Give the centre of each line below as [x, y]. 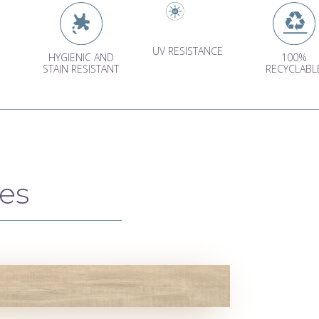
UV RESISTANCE [187, 51]
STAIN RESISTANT [81, 69]
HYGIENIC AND [81, 58]
